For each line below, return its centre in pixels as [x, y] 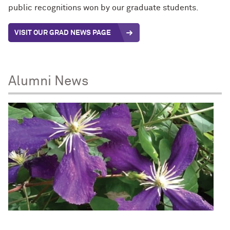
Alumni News [49, 81]
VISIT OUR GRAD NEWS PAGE [63, 33]
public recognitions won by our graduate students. [103, 8]
